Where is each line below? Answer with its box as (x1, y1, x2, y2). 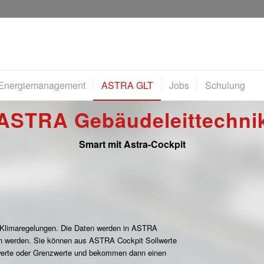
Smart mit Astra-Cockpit (78, 137, 186, 151)
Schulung (204, 78, 245, 92)
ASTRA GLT (101, 78, 153, 92)
